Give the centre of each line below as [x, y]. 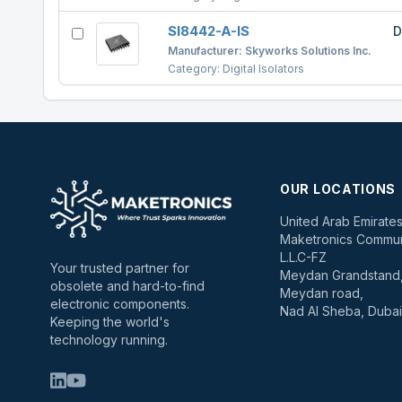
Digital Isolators [263, 69]
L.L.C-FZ [303, 257]
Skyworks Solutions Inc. [308, 51]
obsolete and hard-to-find [127, 286]
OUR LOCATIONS [338, 189]
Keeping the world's [110, 322]
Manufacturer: [206, 51]
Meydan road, [322, 293]
